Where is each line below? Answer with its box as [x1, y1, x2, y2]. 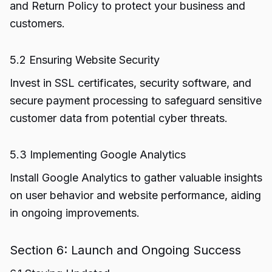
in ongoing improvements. [10, 206, 140, 219]
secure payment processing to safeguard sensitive [10, 94, 262, 107]
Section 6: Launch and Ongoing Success [10, 243, 241, 257]
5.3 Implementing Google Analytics [10, 148, 186, 161]
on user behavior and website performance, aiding [10, 189, 261, 202]
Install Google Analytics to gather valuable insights [10, 171, 262, 184]
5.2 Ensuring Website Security [10, 53, 160, 66]
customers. [10, 17, 65, 30]
